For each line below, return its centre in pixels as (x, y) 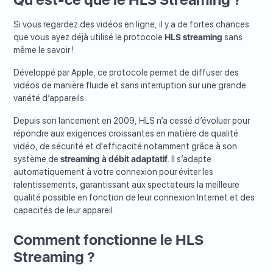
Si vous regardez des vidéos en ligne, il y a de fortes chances (132, 25)
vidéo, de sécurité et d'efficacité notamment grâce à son (126, 147)
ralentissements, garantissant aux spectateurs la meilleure (127, 185)
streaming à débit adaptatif (114, 159)
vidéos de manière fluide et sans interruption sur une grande (130, 86)
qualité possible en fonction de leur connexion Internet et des (134, 198)
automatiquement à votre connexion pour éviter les (114, 172)
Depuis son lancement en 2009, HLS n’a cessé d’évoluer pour (132, 121)
